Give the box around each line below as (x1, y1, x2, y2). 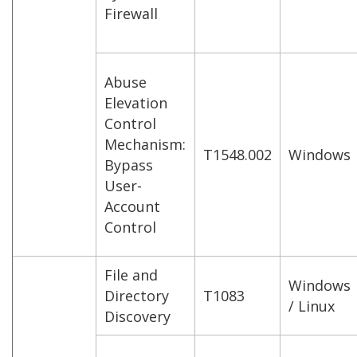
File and (104, 265, 158, 284)
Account (104, 196, 160, 216)
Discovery (104, 306, 171, 326)
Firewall (104, 3, 158, 23)
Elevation (104, 92, 167, 112)
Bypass (104, 155, 153, 175)
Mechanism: (104, 134, 186, 154)
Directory (104, 285, 169, 305)
